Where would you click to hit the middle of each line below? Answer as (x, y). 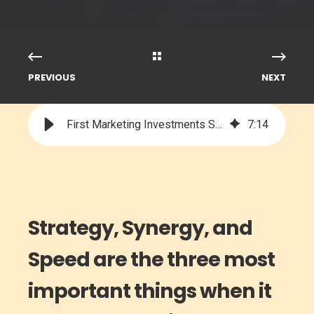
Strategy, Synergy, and (140, 228)
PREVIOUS (52, 77)
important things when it (150, 291)
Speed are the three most (151, 259)
